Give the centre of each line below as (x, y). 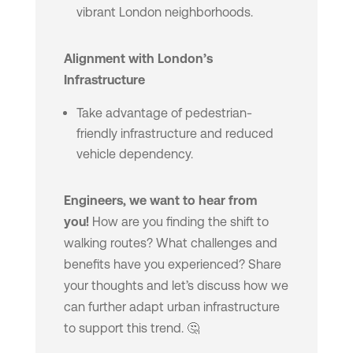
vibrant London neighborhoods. (164, 13)
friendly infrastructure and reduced (175, 134)
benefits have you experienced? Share (172, 265)
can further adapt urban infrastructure (171, 307)
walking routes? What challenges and (170, 243)
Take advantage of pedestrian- (164, 113)
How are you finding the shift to (178, 222)
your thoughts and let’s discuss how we (176, 286)
